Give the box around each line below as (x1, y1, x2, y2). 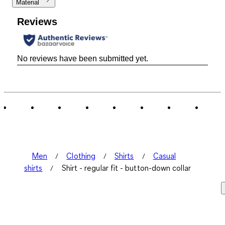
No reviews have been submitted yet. (17, 54, 148, 63)
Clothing (66, 151, 95, 161)
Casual (153, 151, 176, 161)
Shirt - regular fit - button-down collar (61, 163, 191, 173)
